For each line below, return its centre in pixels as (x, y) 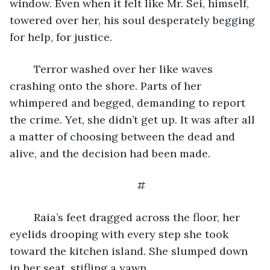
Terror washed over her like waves (28, 69)
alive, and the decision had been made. (111, 153)
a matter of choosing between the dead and (124, 136)
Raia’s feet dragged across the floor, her (28, 217)
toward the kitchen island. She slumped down (130, 251)
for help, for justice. (62, 37)
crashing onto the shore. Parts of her (107, 86)
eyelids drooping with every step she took (121, 234)
